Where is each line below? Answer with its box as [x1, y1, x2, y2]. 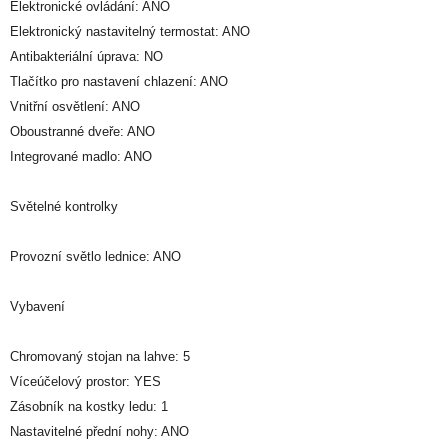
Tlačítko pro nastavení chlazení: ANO [10, 73, 228, 89]
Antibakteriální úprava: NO [10, 48, 163, 64]
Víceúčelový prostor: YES [10, 373, 161, 389]
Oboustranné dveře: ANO [10, 123, 155, 139]
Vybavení [10, 298, 65, 314]
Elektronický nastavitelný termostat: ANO [10, 23, 250, 39]
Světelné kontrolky [10, 198, 118, 214]
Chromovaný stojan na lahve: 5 [10, 348, 190, 364]
